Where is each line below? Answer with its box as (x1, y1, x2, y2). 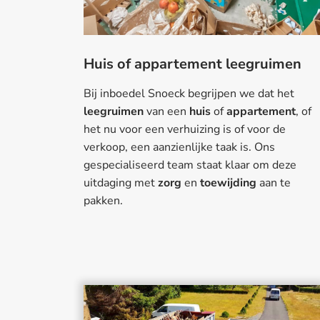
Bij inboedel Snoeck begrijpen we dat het (84, 86, 294, 102)
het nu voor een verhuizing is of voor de (84, 121, 286, 138)
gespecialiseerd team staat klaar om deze (84, 157, 296, 174)
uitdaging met (84, 175, 158, 191)
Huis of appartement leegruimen (84, 54, 301, 74)
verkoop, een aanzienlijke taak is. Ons (84, 139, 275, 156)
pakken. (84, 193, 126, 209)
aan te (256, 175, 291, 191)
